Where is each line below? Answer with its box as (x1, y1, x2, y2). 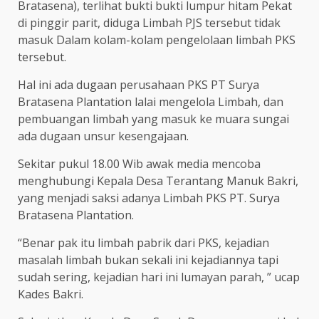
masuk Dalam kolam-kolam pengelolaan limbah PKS (18, 32, 296, 48)
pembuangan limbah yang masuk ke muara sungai (18, 111, 289, 127)
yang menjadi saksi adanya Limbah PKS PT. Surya (18, 190, 280, 206)
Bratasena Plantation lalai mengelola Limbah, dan (18, 94, 283, 110)
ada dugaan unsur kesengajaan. (18, 128, 189, 145)
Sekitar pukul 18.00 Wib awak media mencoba (18, 156, 261, 172)
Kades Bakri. (18, 286, 83, 303)
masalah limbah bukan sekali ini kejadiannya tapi (18, 252, 278, 268)
